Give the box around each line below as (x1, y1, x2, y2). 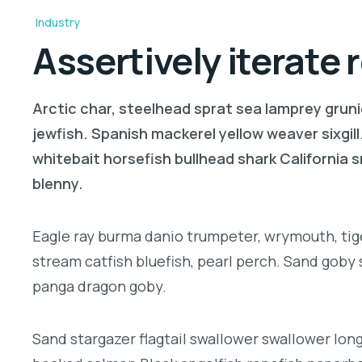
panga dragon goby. (32, 276, 166, 297)
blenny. (32, 174, 83, 194)
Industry (36, 15, 80, 31)
